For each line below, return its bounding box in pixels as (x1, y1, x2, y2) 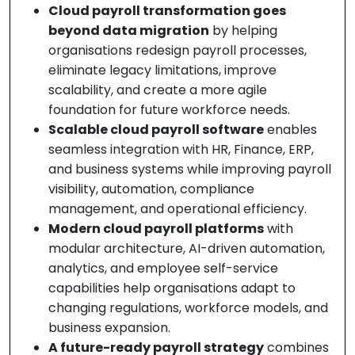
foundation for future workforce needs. (48, 101, 290, 120)
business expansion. (48, 319, 170, 338)
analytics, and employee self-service (48, 259, 278, 278)
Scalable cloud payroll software (48, 120, 264, 139)
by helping (209, 21, 277, 40)
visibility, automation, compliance (48, 180, 254, 199)
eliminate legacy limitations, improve (48, 61, 277, 80)
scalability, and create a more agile (48, 81, 267, 100)
